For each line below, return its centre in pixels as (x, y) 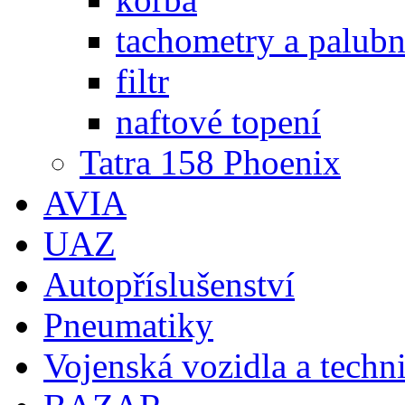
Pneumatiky (128, 325)
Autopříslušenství (169, 284)
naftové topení (218, 121)
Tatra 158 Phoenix (210, 162)
